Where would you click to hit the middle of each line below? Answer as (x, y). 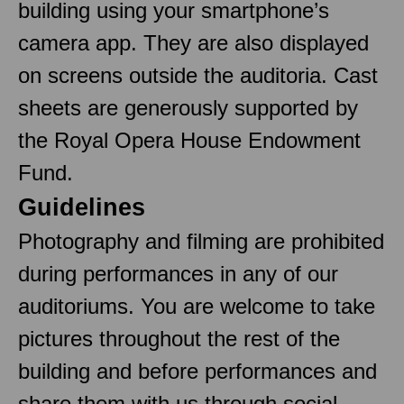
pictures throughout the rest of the (182, 338)
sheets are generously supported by (188, 107)
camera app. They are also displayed (193, 42)
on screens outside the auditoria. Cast (198, 75)
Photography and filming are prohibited (201, 241)
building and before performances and (197, 371)
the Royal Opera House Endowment (189, 140)
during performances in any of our (178, 273)
